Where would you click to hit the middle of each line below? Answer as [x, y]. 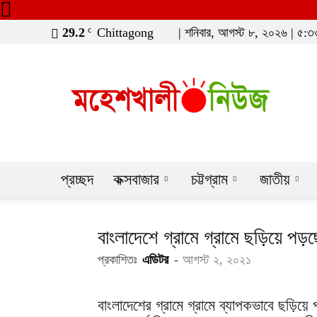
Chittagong [125, 33]
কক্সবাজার [136, 180]
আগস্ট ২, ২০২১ [217, 260]
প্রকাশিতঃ [117, 260]
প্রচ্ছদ [77, 180]
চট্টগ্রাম [209, 180]
